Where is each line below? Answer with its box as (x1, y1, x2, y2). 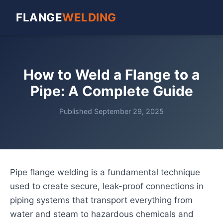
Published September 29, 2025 (59, 107, 164, 115)
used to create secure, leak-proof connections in (10, 181, 204, 191)
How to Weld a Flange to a (23, 66, 200, 83)
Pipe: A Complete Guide (30, 83, 193, 100)
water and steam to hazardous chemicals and (10, 209, 194, 219)
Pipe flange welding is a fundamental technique (10, 167, 200, 177)
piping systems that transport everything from (10, 195, 193, 205)
